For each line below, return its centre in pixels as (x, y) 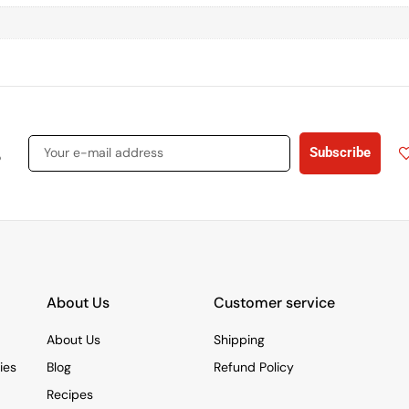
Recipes (70, 394)
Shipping (239, 339)
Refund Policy (254, 367)
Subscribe (341, 153)
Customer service (274, 302)
